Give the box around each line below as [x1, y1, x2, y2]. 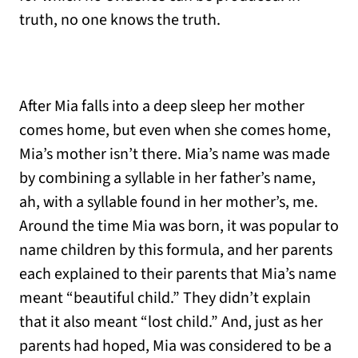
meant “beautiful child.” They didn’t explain [19, 287, 311, 310]
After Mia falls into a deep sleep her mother [19, 95, 304, 118]
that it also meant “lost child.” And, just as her [19, 311, 323, 334]
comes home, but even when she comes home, [19, 119, 331, 142]
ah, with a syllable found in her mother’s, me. [19, 191, 318, 214]
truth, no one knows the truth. [19, 9, 221, 32]
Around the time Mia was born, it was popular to [19, 215, 339, 238]
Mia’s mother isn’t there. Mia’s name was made [19, 143, 330, 166]
